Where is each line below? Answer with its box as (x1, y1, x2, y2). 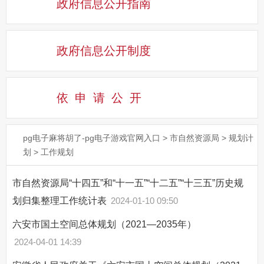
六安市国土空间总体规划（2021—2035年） (12, 219, 196, 230)
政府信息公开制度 (57, 44, 151, 58)
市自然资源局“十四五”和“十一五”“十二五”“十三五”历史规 (12, 178, 243, 189)
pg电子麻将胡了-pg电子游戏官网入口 (23, 133, 160, 143)
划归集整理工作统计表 (12, 196, 109, 206)
